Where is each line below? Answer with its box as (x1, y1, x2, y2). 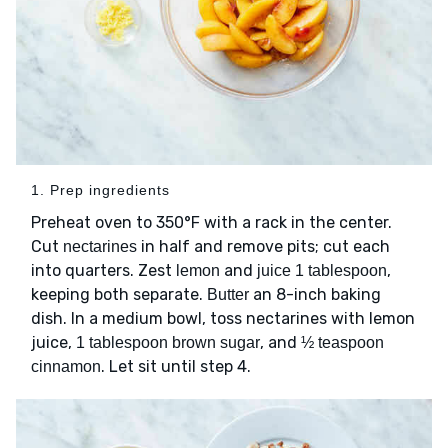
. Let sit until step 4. (101, 356, 251, 376)
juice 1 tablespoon (257, 261, 387, 279)
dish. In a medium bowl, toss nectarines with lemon (31, 308, 415, 328)
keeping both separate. (31, 284, 207, 304)
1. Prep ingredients (31, 181, 170, 198)
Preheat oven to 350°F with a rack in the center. (31, 212, 392, 232)
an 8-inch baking (249, 284, 381, 304)
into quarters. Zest (31, 260, 176, 280)
